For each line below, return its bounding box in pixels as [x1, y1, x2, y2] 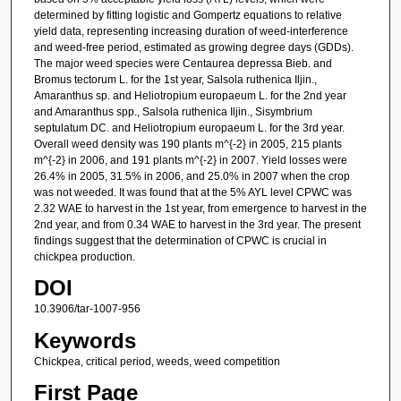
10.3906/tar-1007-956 [33, 303, 141, 316]
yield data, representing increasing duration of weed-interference [33, 24, 348, 38]
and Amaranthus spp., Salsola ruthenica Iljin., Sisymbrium [33, 105, 312, 118]
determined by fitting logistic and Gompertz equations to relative [33, 8, 342, 21]
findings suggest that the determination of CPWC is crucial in [33, 234, 327, 247]
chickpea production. [33, 250, 135, 263]
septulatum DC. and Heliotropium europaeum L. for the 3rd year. [33, 121, 345, 134]
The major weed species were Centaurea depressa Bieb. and [33, 56, 332, 70]
